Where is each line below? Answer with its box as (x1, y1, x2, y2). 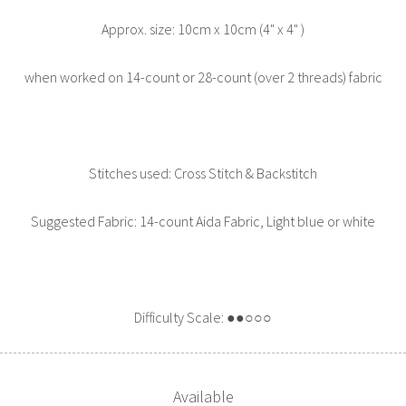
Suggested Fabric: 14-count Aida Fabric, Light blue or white (31, 212, 375, 230)
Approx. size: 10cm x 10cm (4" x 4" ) (101, 20, 304, 38)
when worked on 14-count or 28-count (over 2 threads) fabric (24, 68, 382, 86)
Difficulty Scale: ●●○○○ (134, 308, 272, 326)
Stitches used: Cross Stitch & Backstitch (89, 164, 317, 182)
